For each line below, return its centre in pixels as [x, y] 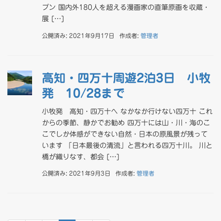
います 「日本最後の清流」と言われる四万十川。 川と [127, 145]
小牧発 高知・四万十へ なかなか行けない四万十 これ [127, 111]
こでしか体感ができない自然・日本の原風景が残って [125, 134]
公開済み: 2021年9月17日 [78, 35]
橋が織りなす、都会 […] [81, 157]
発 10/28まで [83, 93]
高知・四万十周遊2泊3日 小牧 [126, 78]
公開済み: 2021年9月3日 [76, 173]
